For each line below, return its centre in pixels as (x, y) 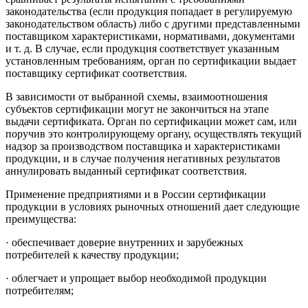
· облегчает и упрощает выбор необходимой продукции (136, 278)
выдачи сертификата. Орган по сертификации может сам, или (151, 122)
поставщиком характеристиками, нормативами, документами (150, 36)
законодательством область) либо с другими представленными (153, 24)
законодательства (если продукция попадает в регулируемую (149, 12)
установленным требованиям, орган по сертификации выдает (151, 61)
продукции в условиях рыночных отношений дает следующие (153, 207)
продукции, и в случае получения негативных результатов (143, 159)
